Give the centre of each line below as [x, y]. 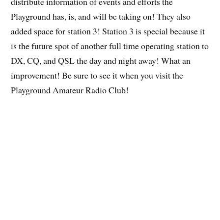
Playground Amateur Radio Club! [70, 90]
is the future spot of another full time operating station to [110, 45]
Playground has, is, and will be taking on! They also [101, 16]
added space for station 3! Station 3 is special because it [108, 31]
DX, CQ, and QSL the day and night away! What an [101, 60]
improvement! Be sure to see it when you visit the [97, 75]
